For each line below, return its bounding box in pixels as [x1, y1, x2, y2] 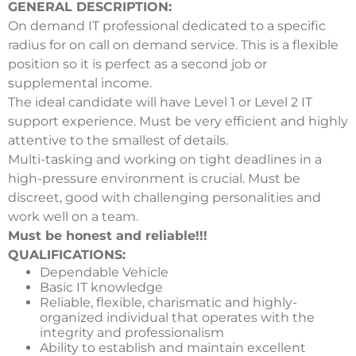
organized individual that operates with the [40, 310, 315, 326]
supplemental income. [8, 75, 152, 91]
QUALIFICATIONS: [8, 247, 126, 263]
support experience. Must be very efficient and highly [8, 114, 348, 130]
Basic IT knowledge [40, 280, 163, 296]
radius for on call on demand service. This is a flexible [8, 37, 339, 53]
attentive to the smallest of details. [8, 133, 228, 149]
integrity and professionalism [40, 325, 224, 341]
